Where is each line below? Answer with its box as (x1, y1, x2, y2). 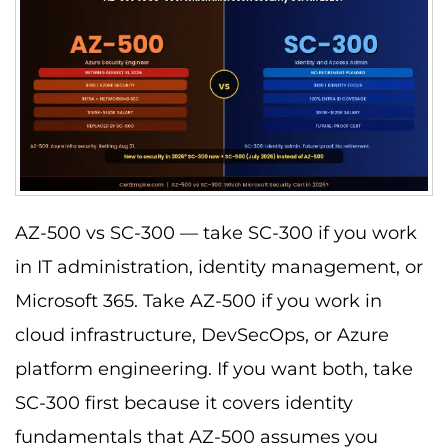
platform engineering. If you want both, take (15, 358, 413, 381)
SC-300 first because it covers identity (15, 392, 353, 415)
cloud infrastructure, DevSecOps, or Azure (15, 324, 389, 347)
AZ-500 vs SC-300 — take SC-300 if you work (15, 222, 417, 245)
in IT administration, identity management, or (15, 256, 423, 279)
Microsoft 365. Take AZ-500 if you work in (15, 290, 382, 313)
